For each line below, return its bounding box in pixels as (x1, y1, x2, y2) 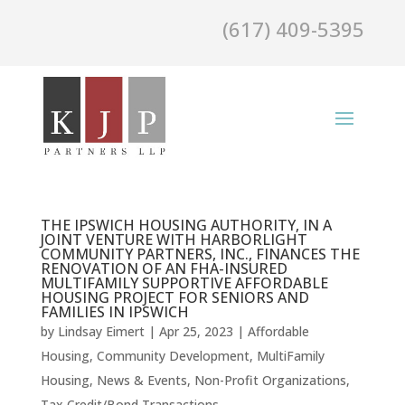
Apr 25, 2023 (158, 323, 233, 340)
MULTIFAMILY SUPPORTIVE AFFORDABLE (40, 273, 328, 293)
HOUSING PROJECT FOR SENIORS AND (40, 287, 309, 307)
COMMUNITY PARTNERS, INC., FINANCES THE (40, 244, 360, 264)
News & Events (96, 372, 187, 389)
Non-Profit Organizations (193, 372, 346, 389)
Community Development (96, 347, 250, 364)
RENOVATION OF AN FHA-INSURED (40, 259, 287, 278)
